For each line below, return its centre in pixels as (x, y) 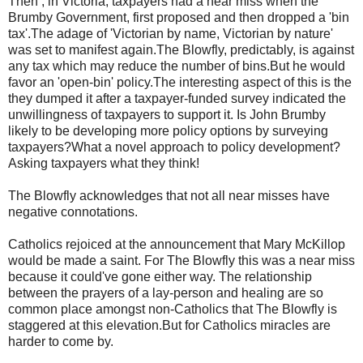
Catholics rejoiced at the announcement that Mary (152, 245)
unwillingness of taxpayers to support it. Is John (145, 115)
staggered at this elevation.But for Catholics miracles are (169, 326)
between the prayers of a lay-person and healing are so (166, 293)
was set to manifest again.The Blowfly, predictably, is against (181, 50)
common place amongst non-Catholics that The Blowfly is (173, 310)
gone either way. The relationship (215, 277)
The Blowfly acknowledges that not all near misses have (169, 196)
